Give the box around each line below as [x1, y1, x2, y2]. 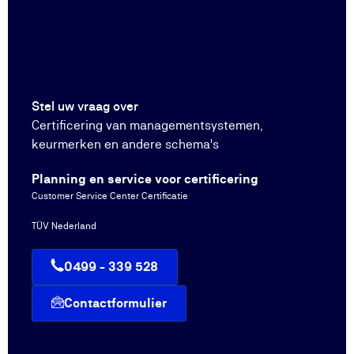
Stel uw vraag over [32, 100, 138, 113]
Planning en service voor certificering [32, 173, 258, 186]
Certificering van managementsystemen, [32, 119, 263, 132]
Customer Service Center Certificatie [32, 191, 188, 201]
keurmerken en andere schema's [32, 138, 219, 151]
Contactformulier [64, 297, 167, 310]
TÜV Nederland [32, 221, 96, 231]
